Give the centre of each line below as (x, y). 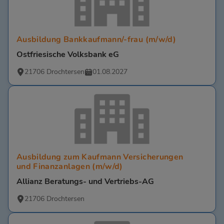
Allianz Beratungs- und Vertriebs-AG (85, 182)
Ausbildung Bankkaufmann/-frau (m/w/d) (96, 40)
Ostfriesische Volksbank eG (68, 55)
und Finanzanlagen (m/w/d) (70, 167)
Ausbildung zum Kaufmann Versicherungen (100, 157)
